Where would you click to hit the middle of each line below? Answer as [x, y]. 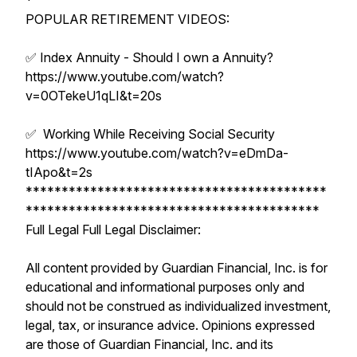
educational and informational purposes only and [165, 287]
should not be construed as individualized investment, [178, 306]
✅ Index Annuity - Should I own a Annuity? [149, 57]
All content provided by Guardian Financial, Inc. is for [177, 268]
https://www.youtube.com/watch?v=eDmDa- [157, 153]
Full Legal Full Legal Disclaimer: [113, 229]
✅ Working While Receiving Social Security [150, 134]
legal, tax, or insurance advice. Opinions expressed [170, 325]
